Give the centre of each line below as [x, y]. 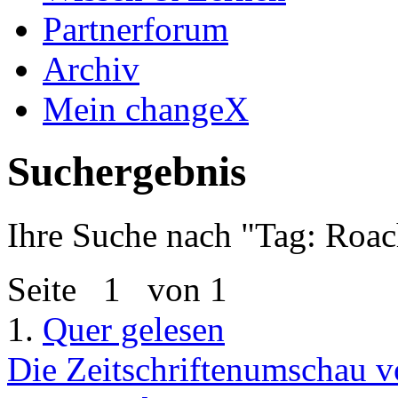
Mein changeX [146, 109]
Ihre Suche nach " [131, 235]
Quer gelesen [134, 329]
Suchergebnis [127, 172]
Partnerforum [135, 29]
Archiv [91, 69]
